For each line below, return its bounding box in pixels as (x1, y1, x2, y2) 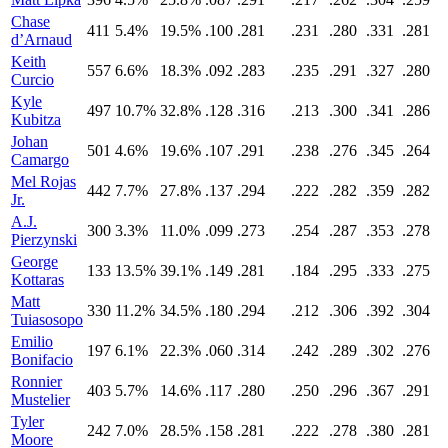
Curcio (11, 71, 54, 89)
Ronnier (11, 373, 62, 391)
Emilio (11, 333, 53, 351)
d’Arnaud (11, 31, 72, 49)
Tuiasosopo (11, 311, 83, 329)
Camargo (11, 151, 69, 169)
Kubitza (11, 111, 61, 129)
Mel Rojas (11, 173, 76, 191)
